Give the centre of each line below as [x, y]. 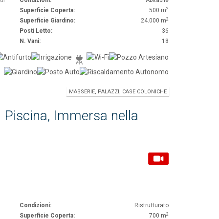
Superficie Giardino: [47, 21]
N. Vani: [30, 41]
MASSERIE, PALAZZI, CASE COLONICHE [118, 92]
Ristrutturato [152, 205]
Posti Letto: [36, 31]
